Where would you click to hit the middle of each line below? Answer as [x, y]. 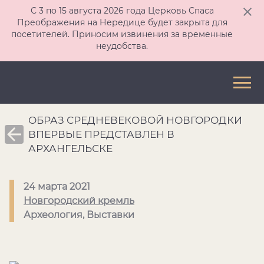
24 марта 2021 [57, 187]
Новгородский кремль [79, 201]
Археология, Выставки [79, 215]
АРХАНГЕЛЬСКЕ [70, 148]
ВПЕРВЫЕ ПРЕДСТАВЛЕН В [101, 134]
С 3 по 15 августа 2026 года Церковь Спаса [122, 11]
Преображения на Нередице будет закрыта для [122, 22]
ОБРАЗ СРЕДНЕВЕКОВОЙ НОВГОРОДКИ [135, 120]
